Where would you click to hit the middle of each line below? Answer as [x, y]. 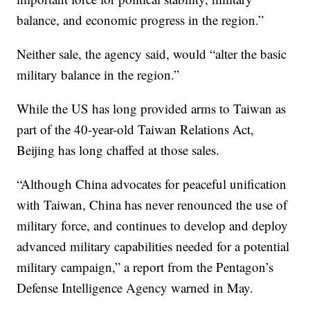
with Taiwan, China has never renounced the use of [152, 204]
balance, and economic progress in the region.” [140, 20]
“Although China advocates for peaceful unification [152, 184]
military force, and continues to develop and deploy [153, 225]
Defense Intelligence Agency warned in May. [135, 288]
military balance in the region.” [98, 74]
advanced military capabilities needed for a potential [153, 246]
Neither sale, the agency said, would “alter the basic [152, 54]
